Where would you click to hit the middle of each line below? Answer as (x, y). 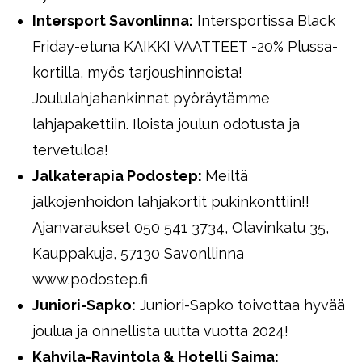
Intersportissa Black (264, 21)
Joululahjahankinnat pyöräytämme (151, 98)
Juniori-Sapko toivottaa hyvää (240, 305)
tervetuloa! (70, 150)
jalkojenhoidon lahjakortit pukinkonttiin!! (171, 202)
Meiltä (227, 176)
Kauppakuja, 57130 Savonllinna (138, 253)
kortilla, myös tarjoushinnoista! (137, 72)
